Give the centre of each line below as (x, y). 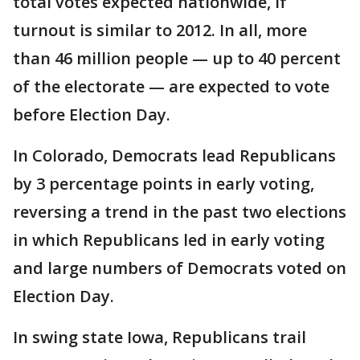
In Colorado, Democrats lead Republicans (174, 156)
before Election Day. (92, 115)
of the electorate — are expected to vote (171, 87)
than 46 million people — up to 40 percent (177, 59)
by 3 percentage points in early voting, (164, 184)
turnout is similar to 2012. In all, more (160, 31)
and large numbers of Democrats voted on (180, 268)
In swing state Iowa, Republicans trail (160, 337)
